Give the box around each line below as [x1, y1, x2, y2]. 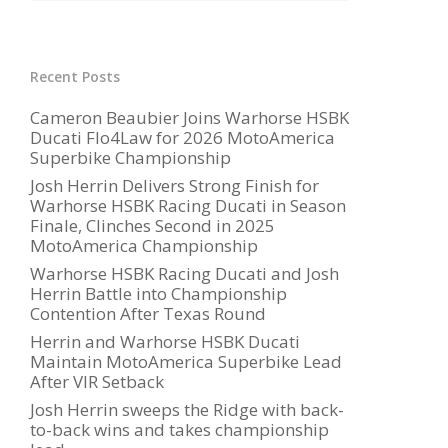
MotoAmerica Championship [29, 234, 258, 257]
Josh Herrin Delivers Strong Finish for [29, 174, 319, 197]
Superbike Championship [29, 146, 231, 169]
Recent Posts [29, 67, 120, 86]
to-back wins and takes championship [29, 418, 329, 441]
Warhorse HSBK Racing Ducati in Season [29, 194, 346, 217]
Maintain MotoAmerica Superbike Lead [29, 350, 342, 373]
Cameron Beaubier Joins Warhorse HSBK [29, 106, 349, 129]
